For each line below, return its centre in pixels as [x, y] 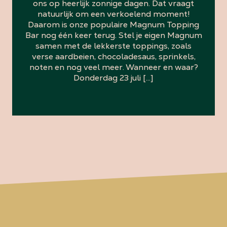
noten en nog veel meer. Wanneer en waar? [113, 67]
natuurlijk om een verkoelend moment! [113, 14]
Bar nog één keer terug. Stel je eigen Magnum [113, 35]
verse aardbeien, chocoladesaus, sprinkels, [113, 56]
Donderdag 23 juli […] [113, 78]
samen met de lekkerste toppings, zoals [113, 46]
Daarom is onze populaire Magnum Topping [113, 24]
